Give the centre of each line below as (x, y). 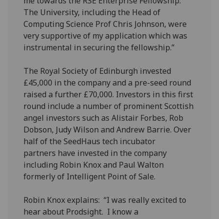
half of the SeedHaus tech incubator (90, 141)
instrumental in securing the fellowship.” (99, 47)
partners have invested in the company (95, 153)
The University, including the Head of (92, 12)
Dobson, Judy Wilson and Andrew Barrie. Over (108, 129)
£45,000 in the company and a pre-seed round (108, 82)
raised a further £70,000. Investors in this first (109, 94)
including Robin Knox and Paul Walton (94, 164)
